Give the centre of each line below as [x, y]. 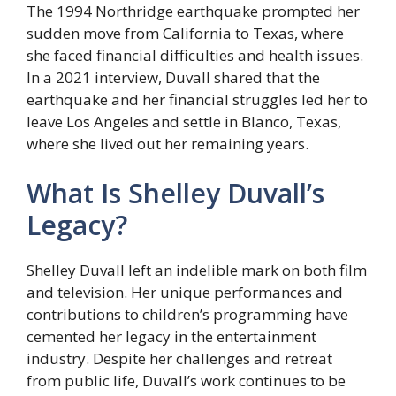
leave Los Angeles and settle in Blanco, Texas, [184, 122]
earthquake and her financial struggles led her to [197, 100]
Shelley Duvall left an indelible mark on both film [197, 270]
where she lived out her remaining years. [168, 144]
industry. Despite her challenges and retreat [179, 358]
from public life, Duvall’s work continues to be [186, 380]
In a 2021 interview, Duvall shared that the [173, 78]
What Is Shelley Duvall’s [175, 193]
